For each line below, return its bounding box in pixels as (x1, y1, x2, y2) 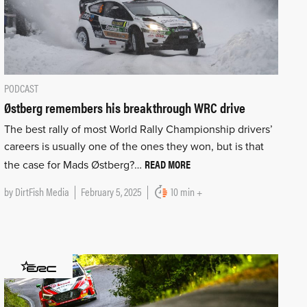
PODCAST (3, 79, 38, 96)
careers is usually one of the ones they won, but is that (3, 139, 264, 153)
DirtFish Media (14, 183, 69, 199)
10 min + (170, 183, 202, 199)
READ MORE (144, 156, 191, 172)
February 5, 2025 (80, 183, 142, 199)
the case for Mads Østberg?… (3, 158, 145, 172)
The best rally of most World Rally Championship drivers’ (3, 122, 273, 136)
